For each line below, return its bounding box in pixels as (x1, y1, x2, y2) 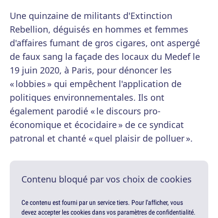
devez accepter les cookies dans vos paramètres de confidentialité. (21, 208, 196, 217)
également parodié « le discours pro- (10, 105, 161, 117)
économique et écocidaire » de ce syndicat (10, 119, 184, 131)
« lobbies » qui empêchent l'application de (10, 78, 182, 90)
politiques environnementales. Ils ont (10, 91, 164, 104)
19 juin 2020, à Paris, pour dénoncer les (10, 64, 172, 76)
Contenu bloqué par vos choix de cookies (21, 173, 192, 185)
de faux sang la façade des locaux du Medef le (10, 51, 200, 63)
